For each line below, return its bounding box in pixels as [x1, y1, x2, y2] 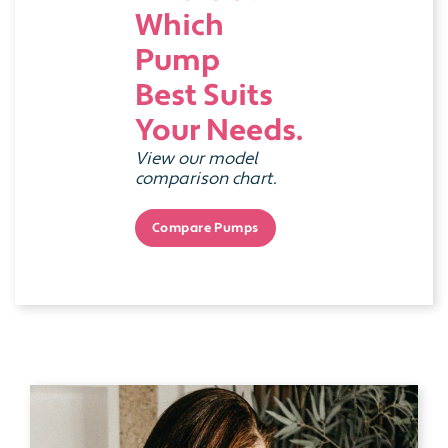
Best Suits [135, 77, 273, 116]
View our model [135, 148, 258, 171]
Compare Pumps [152, 219, 259, 236]
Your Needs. [135, 112, 303, 151]
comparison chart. [135, 168, 277, 191]
